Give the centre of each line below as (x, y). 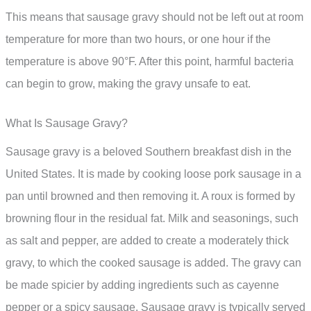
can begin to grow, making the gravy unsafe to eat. (128, 83)
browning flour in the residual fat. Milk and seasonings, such (152, 219)
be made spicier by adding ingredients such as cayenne (142, 285)
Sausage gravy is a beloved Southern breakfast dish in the (149, 152)
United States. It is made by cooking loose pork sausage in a (153, 174)
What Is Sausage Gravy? (67, 124)
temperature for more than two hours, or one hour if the (138, 39)
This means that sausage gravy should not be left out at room (154, 17)
